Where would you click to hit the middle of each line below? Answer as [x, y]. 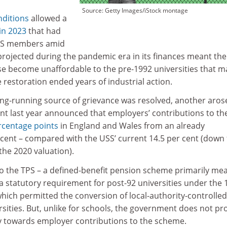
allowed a [48, 18]
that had [44, 31]
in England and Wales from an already [131, 126]
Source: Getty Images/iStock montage [135, 11]
